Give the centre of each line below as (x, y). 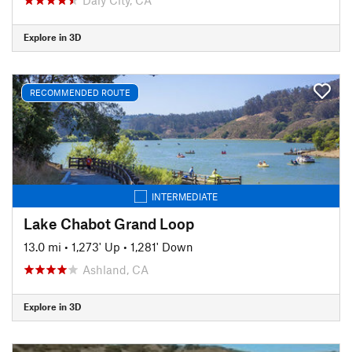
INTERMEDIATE (185, 196)
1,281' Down (162, 246)
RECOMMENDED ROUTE (80, 92)
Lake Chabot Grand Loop (109, 223)
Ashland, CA (115, 269)
